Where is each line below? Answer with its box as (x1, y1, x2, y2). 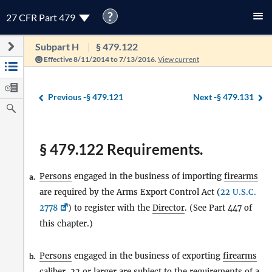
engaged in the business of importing (72, 171, 224, 182)
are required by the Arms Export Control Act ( (39, 187, 220, 197)
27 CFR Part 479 (6, 12, 77, 23)
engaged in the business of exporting (72, 251, 223, 262)
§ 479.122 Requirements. (39, 140, 203, 158)
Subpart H (35, 41, 79, 52)
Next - (193, 91, 217, 102)
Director (152, 203, 185, 213)
